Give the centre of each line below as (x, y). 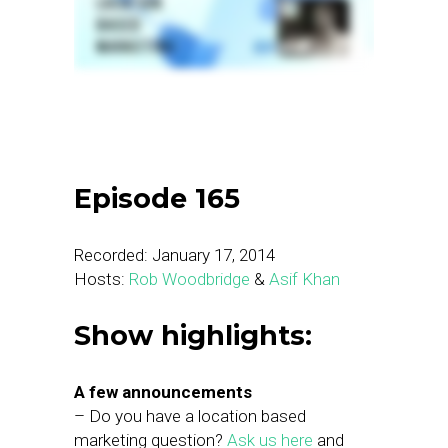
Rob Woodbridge (189, 279)
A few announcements (163, 392)
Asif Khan (304, 279)
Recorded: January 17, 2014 (174, 255)
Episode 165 (157, 198)
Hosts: (101, 279)
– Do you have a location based (190, 416)
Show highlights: (193, 335)
